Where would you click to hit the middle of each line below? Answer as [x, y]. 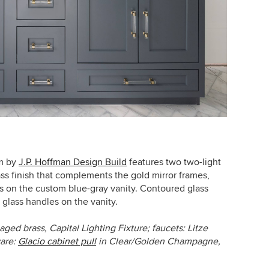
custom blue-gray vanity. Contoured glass [122, 189]
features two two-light [174, 162]
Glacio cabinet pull [57, 242]
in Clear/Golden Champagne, [158, 242]
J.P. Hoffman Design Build [73, 162]
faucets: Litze [180, 228]
